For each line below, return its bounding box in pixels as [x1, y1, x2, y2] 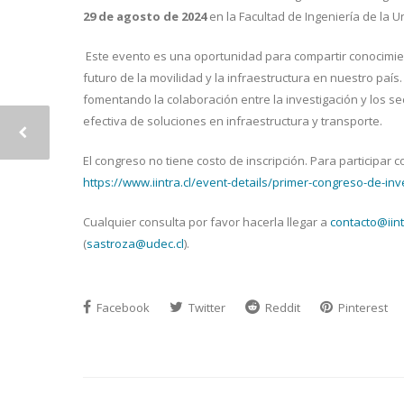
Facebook [94, 299, 150, 316]
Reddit [262, 299, 300, 316]
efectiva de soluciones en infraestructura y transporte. [83, 113, 382, 129]
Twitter [186, 299, 225, 316]
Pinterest [335, 299, 388, 316]
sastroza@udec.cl [87, 235, 184, 252]
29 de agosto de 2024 [83, 8, 207, 24]
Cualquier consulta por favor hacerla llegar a [83, 214, 330, 230]
